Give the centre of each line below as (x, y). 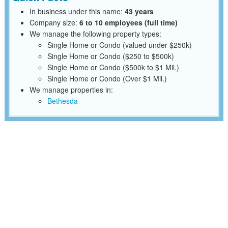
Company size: (54, 22)
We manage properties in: (71, 89)
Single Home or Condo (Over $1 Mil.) (107, 78)
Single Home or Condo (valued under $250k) (119, 45)
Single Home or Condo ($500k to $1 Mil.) (113, 67)
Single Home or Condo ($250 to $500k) (110, 56)
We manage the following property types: (95, 33)
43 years (139, 11)
